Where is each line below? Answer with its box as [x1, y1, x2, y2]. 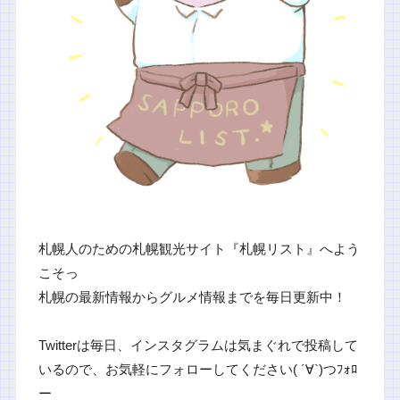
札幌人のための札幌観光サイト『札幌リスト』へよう [37, 241, 360, 256]
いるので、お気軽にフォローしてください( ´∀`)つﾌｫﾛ [37, 362, 358, 377]
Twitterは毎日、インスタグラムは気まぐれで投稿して [37, 337, 358, 353]
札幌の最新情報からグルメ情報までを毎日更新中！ [37, 289, 346, 304]
